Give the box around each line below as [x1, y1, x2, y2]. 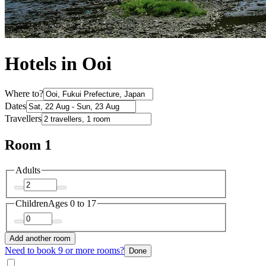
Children [15, 198, 48, 209]
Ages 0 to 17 [48, 198, 96, 209]
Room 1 [5, 137, 52, 153]
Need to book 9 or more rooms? [5, 245, 124, 255]
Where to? [5, 88, 43, 99]
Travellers [5, 113, 42, 123]
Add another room [9, 233, 71, 243]
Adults [15, 164, 40, 175]
